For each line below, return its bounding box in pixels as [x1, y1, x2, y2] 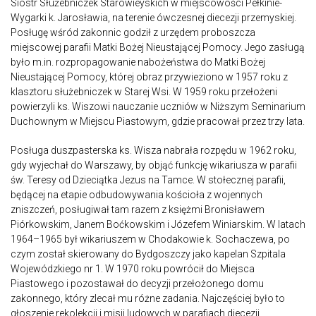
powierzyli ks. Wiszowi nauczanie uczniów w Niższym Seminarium [11, 100, 305, 112]
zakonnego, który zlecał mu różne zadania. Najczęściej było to [11, 292, 285, 304]
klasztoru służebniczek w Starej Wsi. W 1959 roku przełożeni [11, 85, 277, 97]
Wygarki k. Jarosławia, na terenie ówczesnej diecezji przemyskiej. [11, 11, 296, 23]
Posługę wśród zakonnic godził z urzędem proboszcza [11, 26, 255, 38]
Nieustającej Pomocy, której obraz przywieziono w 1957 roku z [11, 71, 288, 83]
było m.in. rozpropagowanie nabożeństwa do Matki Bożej [11, 56, 265, 68]
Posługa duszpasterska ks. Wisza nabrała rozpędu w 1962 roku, [11, 144, 296, 156]
